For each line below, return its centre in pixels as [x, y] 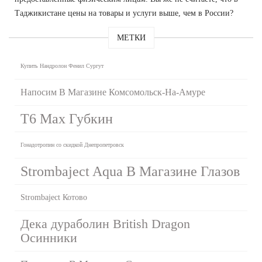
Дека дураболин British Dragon [105, 223]
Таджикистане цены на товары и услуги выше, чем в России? [124, 13]
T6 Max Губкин [67, 118]
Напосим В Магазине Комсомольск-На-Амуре [113, 92]
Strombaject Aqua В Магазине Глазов [130, 171]
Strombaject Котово [54, 197]
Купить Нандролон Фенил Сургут [62, 65]
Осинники [49, 237]
